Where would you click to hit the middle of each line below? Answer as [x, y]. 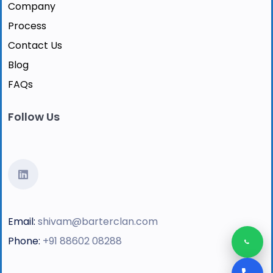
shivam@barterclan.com [98, 222]
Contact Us [35, 45]
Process [27, 26]
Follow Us [34, 117]
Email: [22, 222]
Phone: [24, 241]
